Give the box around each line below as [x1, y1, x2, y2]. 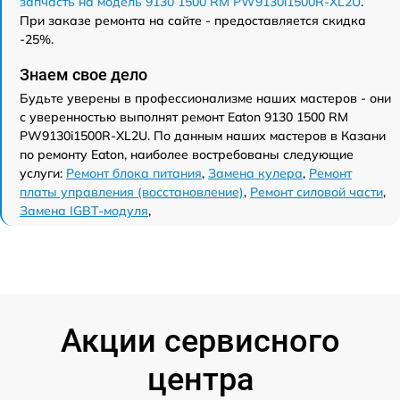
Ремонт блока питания [66, 165, 202, 181]
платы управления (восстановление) [20, 184, 244, 200]
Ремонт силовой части [250, 184, 383, 200]
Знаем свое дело [20, 65, 147, 84]
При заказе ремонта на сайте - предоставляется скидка [20, 12, 366, 29]
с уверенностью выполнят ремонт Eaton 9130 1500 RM [20, 109, 348, 125]
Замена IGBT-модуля [20, 203, 148, 219]
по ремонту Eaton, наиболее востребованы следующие [20, 146, 354, 162]
